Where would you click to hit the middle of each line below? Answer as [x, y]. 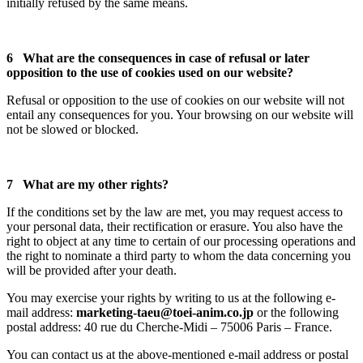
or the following [296, 312]
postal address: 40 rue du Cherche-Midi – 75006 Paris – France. [169, 327]
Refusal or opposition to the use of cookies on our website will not [175, 100]
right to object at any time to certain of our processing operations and [181, 241]
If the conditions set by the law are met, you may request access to [175, 211]
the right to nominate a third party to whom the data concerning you [179, 255]
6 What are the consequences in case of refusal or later [158, 58]
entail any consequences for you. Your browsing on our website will [180, 114]
